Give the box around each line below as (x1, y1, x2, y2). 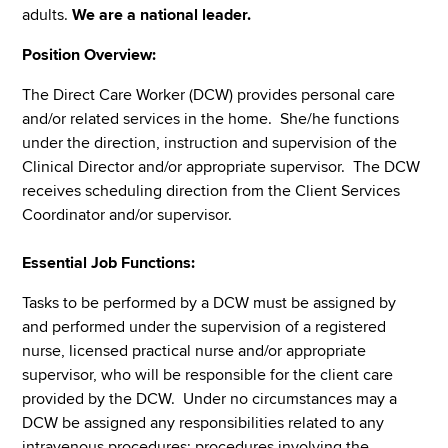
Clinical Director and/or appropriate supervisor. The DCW (22, 156, 421, 177)
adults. (22, 4, 73, 25)
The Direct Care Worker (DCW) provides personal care (22, 84, 396, 105)
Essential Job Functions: (22, 252, 196, 273)
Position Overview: (22, 44, 157, 65)
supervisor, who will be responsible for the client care (22, 364, 394, 385)
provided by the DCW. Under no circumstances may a (22, 388, 398, 409)
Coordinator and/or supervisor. (22, 204, 233, 225)
